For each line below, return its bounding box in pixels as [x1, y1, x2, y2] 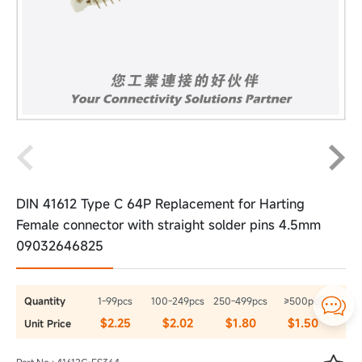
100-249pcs [151, 294, 205, 307]
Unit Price [24, 316, 71, 330]
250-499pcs [213, 294, 268, 307]
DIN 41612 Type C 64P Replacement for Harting [16, 195, 305, 213]
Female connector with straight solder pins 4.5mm [16, 216, 321, 234]
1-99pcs [98, 294, 133, 307]
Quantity [24, 293, 65, 307]
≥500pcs [283, 294, 323, 307]
